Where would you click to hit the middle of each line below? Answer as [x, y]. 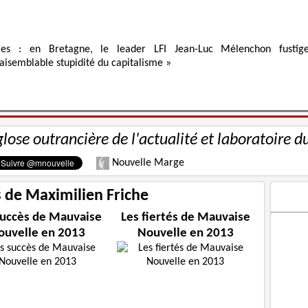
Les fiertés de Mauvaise [185, 218]
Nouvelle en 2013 [185, 234]
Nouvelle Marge [146, 163]
